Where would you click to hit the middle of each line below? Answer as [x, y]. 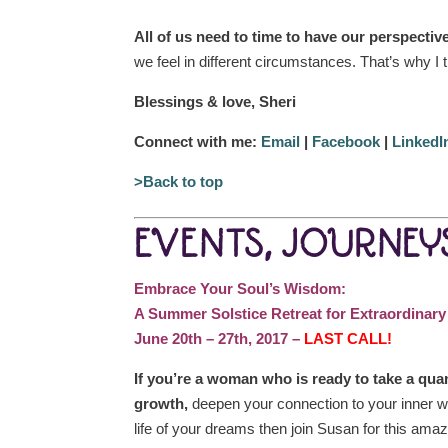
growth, [161, 403]
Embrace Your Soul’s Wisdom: [240, 288]
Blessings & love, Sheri [215, 101]
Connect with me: [198, 141]
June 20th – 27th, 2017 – [219, 338]
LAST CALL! [348, 338]
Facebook [346, 141]
